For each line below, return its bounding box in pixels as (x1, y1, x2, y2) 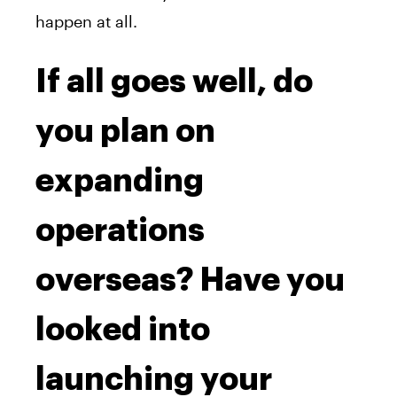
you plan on (35, 115, 215, 148)
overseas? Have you (35, 264, 345, 297)
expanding (35, 165, 204, 198)
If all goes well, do (35, 66, 313, 98)
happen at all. (35, 12, 137, 32)
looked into (35, 314, 210, 346)
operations (35, 214, 205, 247)
